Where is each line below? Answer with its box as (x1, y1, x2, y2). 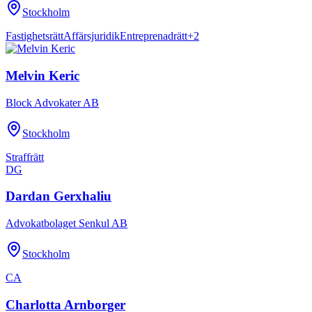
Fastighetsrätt (6, 30, 63, 42)
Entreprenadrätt (120, 30, 187, 42)
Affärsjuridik (63, 30, 120, 42)
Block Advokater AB (6, 96, 99, 109)
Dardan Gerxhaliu (6, 189, 111, 204)
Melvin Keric (6, 68, 79, 83)
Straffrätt (6, 150, 44, 163)
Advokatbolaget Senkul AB (6, 217, 127, 230)
